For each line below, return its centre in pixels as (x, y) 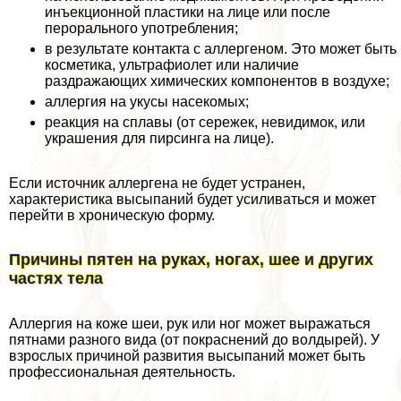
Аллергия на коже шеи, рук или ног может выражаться (190, 324)
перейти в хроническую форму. (112, 215)
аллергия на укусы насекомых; (147, 101)
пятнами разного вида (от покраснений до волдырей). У (194, 340)
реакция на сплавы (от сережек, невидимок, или (205, 122)
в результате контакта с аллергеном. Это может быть (221, 48)
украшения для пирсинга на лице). (159, 138)
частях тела (56, 279)
